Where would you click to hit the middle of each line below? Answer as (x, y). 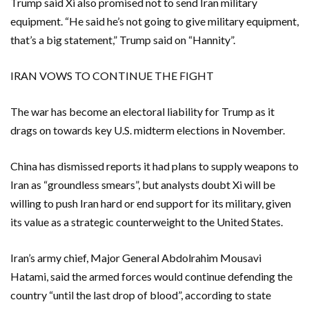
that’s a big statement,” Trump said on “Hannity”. (123, 39)
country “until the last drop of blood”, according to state (141, 295)
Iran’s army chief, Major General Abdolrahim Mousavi (136, 257)
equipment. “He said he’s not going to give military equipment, (154, 21)
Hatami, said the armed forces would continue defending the (151, 276)
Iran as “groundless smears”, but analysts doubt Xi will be (143, 184)
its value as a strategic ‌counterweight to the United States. (147, 221)
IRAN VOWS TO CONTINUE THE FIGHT (112, 75)
